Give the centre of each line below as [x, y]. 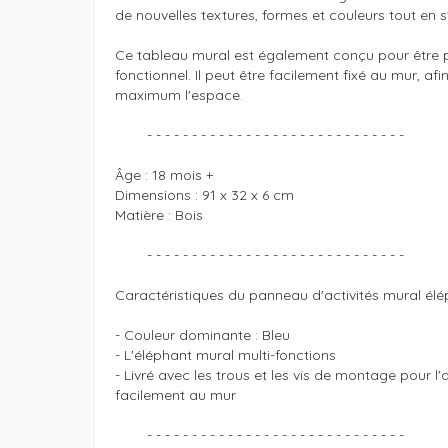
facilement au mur [175, 395]
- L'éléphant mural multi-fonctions [227, 355]
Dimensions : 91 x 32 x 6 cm [204, 195]
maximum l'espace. [178, 95]
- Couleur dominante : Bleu [204, 335]
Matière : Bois [160, 215]
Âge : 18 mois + [163, 175]
